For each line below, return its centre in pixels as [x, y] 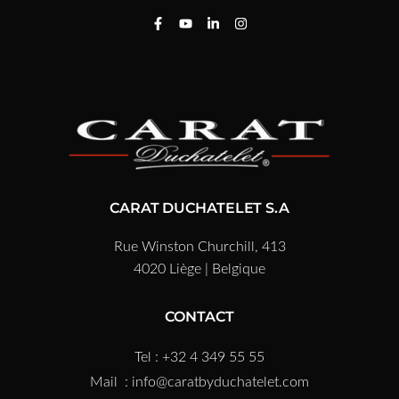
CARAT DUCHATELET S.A [199, 208]
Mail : [109, 382]
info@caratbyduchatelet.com [220, 382]
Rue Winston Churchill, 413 [199, 246]
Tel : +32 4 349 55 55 [199, 357]
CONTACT [199, 316]
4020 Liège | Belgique [199, 269]
